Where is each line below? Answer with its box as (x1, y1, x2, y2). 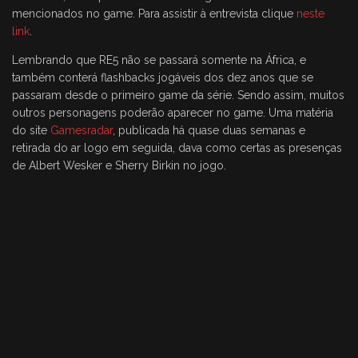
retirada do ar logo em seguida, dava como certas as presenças (12, 141, 342, 154)
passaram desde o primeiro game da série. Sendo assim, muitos (12, 89, 344, 101)
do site (12, 124, 50, 137)
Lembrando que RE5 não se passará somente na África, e (12, 54, 306, 66)
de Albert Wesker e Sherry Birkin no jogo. (12, 159, 226, 172)
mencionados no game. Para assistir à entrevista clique (12, 7, 296, 20)
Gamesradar (50, 124, 113, 137)
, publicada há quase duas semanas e (113, 124, 305, 137)
